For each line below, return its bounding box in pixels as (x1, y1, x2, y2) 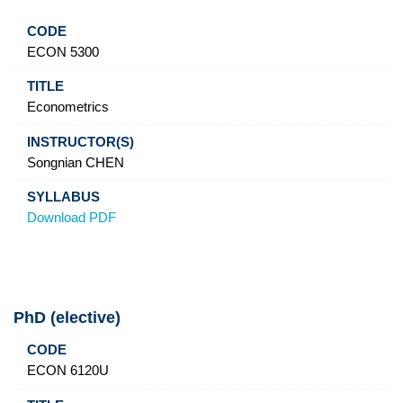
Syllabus (265, 342, 326, 359)
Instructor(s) (152, 342, 237, 359)
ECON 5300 (26, 44, 99, 59)
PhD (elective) (13, 309, 121, 327)
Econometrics (26, 100, 109, 115)
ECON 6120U (26, 363, 109, 379)
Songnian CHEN (26, 155, 124, 170)
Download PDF (26, 210, 116, 226)
